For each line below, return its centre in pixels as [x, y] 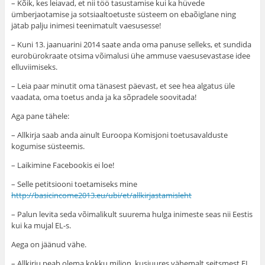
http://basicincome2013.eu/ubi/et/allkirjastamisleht [101, 195]
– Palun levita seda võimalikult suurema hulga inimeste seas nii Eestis [132, 214]
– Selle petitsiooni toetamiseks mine [75, 184]
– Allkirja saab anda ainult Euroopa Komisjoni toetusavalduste [119, 135]
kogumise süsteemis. [48, 146]
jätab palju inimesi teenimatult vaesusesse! [86, 26]
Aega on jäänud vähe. [49, 245]
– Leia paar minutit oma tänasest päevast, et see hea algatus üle [123, 86]
